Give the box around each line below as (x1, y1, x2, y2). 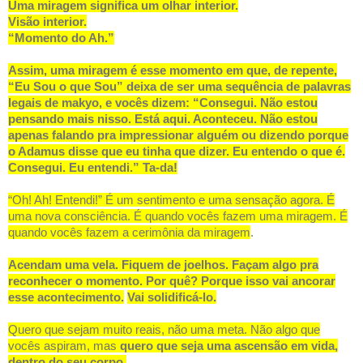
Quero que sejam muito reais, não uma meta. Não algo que (8, 322, 320, 337)
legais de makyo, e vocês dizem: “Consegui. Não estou (8, 96, 318, 110)
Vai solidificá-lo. (127, 290, 216, 305)
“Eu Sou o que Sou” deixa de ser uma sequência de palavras (8, 79, 351, 94)
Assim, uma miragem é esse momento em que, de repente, (8, 63, 337, 78)
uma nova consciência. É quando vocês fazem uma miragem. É (8, 209, 348, 224)
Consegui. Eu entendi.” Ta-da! (8, 160, 177, 175)
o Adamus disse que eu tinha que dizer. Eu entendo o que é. (8, 144, 345, 159)
